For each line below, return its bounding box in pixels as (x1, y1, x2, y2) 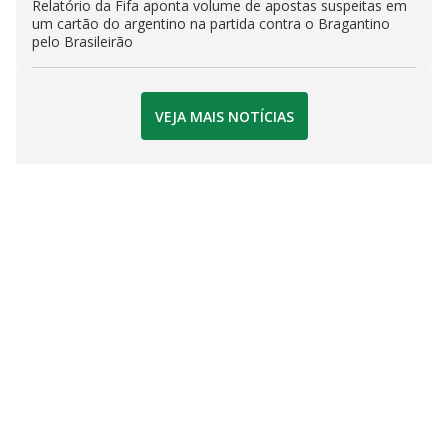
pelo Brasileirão (32, 32, 133, 52)
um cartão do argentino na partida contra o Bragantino (32, 14, 390, 34)
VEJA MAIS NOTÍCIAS (154, 106, 294, 126)
